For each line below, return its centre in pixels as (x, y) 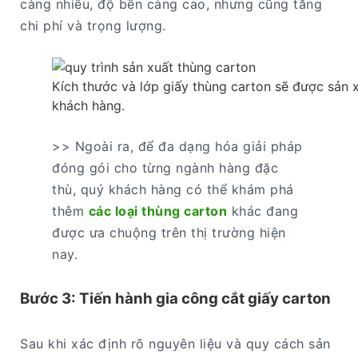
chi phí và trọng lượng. (93, 25)
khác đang (263, 211)
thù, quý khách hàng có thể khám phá (173, 189)
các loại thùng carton (157, 211)
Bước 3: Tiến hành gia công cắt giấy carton (175, 299)
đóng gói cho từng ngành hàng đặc (165, 167)
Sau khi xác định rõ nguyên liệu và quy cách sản (175, 344)
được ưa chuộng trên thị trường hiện (169, 232)
